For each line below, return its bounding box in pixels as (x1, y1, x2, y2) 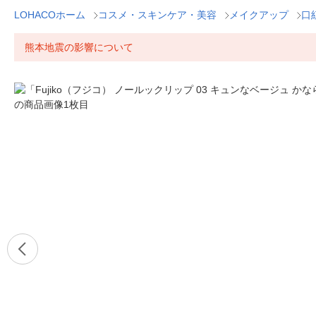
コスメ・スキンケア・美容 (98, 9, 217, 20)
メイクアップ (229, 9, 288, 20)
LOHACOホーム (14, 9, 85, 20)
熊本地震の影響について (25, 42, 133, 53)
